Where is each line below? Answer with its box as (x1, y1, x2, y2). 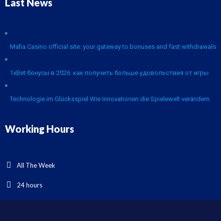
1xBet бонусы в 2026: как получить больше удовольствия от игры (10, 69, 209, 76)
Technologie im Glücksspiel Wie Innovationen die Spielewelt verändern (10, 95, 210, 103)
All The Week (17, 161, 55, 169)
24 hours (17, 181, 42, 189)
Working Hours (5, 123, 74, 135)
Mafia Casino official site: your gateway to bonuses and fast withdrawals (10, 43, 216, 50)
